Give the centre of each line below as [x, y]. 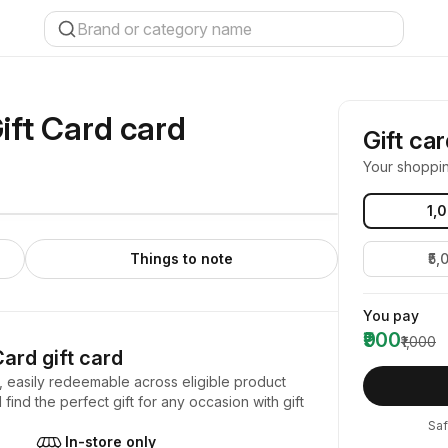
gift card [80, 358]
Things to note [181, 258]
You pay [391, 315]
